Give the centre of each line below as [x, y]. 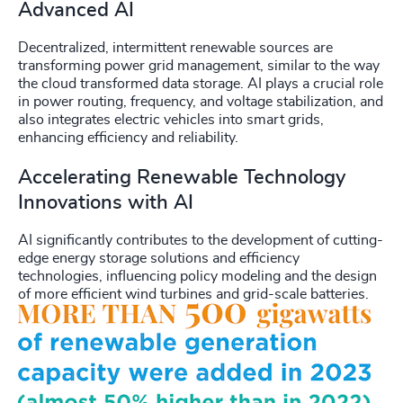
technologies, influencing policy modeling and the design [197, 276]
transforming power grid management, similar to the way [199, 65]
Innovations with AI [106, 202]
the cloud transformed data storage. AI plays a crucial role [201, 83]
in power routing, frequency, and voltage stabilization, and [201, 101]
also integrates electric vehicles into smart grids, [171, 119]
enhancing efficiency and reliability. [128, 137]
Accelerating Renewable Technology [182, 177]
